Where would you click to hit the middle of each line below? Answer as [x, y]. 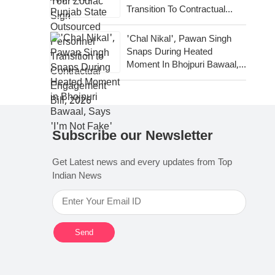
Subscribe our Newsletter [133, 137]
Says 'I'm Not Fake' [168, 78]
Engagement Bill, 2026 [171, 23]
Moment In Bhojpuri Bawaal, [183, 65]
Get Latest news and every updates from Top [142, 163]
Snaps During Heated [169, 52]
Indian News [77, 176]
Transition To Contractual [176, 10]
